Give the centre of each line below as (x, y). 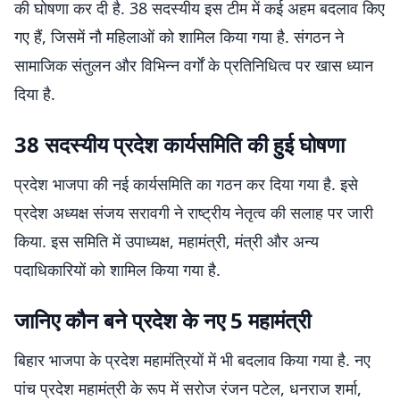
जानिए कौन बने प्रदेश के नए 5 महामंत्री (162, 320)
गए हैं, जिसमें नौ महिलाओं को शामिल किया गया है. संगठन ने (179, 37)
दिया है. (35, 94)
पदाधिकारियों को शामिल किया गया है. (117, 270)
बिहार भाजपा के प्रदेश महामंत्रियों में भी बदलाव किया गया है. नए (192, 360)
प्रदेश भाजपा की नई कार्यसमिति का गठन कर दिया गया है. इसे (186, 184)
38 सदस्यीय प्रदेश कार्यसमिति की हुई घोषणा (179, 144)
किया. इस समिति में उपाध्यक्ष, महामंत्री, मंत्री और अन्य (167, 241)
